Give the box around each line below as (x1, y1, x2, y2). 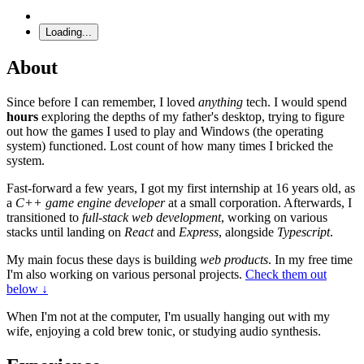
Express (179, 224, 219, 239)
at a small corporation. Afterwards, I (165, 195, 352, 210)
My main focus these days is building (6, 252, 200, 266)
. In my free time (268, 252, 353, 266)
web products (200, 252, 268, 266)
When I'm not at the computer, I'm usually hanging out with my (6, 309, 330, 323)
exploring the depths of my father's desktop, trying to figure (38, 109, 344, 123)
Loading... (45, 25, 92, 38)
